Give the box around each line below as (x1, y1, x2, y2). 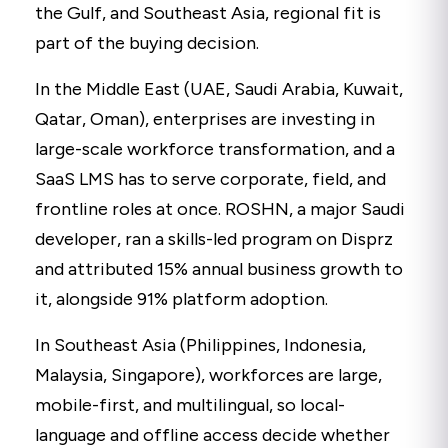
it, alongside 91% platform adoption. (35, 287, 328, 310)
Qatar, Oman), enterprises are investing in (35, 107, 375, 130)
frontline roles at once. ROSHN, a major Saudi (35, 197, 405, 220)
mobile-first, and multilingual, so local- (35, 393, 345, 416)
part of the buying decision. (35, 31, 259, 54)
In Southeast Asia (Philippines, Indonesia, (35, 333, 366, 356)
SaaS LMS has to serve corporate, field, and (35, 167, 386, 190)
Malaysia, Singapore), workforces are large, (35, 363, 382, 386)
